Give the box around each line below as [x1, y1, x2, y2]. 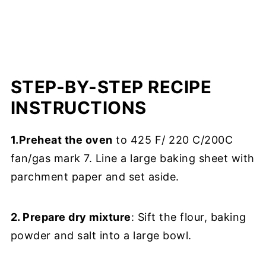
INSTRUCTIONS [10, 97, 147, 118]
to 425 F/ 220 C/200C [112, 134, 233, 146]
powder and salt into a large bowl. [10, 229, 192, 242]
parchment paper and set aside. [10, 170, 179, 183]
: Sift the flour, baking [131, 211, 246, 223]
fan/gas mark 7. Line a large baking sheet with [10, 152, 255, 164]
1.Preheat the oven [10, 134, 113, 146]
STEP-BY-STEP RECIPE [10, 77, 212, 97]
